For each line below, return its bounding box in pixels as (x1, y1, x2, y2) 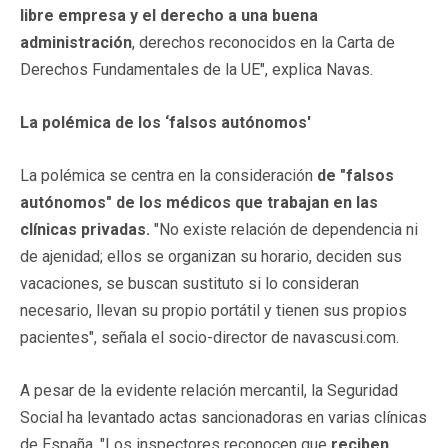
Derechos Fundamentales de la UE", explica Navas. (20, 59, 373, 79)
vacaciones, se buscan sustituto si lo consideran (20, 273, 359, 293)
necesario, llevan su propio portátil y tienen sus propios (20, 300, 407, 320)
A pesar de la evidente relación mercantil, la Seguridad (20, 380, 398, 400)
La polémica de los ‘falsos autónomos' (20, 112, 311, 132)
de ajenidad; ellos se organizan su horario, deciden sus (20, 246, 402, 266)
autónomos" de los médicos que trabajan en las (20, 192, 378, 212)
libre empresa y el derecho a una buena (20, 5, 318, 25)
